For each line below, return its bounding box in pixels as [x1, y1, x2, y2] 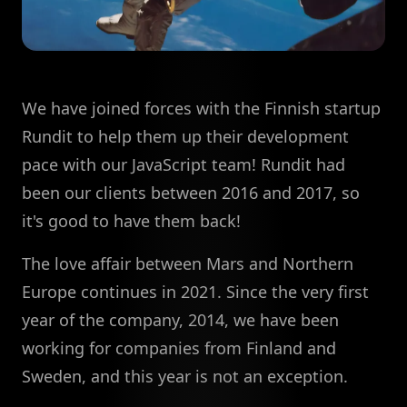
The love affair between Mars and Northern [22, 253, 353, 275]
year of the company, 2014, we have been [22, 309, 339, 332]
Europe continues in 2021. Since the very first [22, 281, 369, 303]
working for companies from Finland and [22, 337, 336, 360]
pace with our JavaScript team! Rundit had [22, 154, 345, 176]
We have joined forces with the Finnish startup [22, 97, 381, 120]
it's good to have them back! [22, 210, 241, 233]
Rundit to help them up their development [22, 125, 349, 148]
